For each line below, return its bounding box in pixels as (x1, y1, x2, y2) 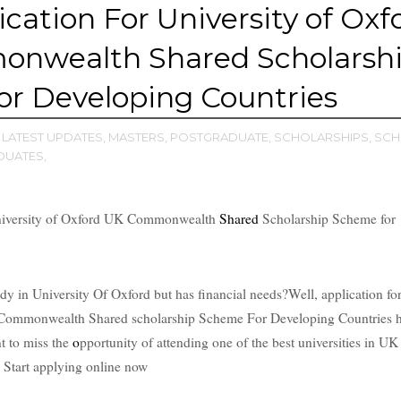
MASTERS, (108, 129, 167, 144)
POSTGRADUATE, (170, 129, 271, 144)
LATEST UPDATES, (2, 129, 106, 144)
